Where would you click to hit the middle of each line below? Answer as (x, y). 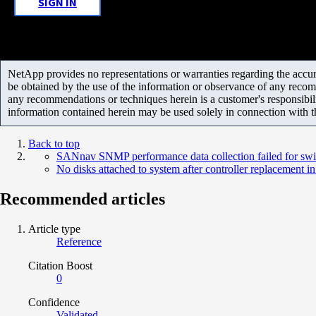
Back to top (54, 143)
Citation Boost (60, 265)
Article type (54, 229)
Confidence (54, 302)
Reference (79, 241)
